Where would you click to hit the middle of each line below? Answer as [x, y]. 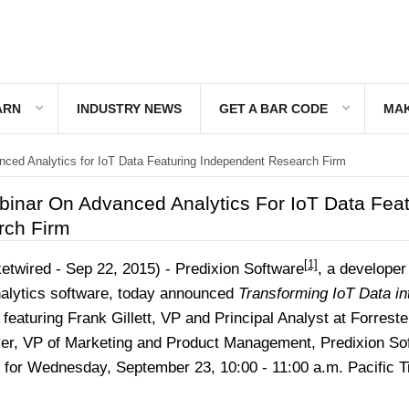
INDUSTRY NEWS [129, 109]
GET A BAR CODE [273, 109]
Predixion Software [239, 269]
